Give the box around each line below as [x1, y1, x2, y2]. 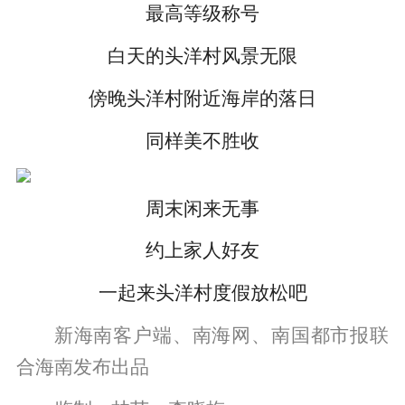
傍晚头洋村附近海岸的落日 [89, 87, 316, 109]
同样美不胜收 [146, 129, 259, 152]
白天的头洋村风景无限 [108, 44, 297, 67]
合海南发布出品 [15, 356, 149, 379]
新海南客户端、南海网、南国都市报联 [53, 325, 390, 347]
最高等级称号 [146, 2, 259, 24]
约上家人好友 [146, 240, 259, 262]
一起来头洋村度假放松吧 [98, 282, 307, 305]
